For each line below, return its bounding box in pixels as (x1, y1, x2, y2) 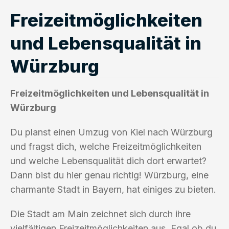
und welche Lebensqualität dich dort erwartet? (10, 155, 207, 166)
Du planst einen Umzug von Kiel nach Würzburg (10, 126, 213, 138)
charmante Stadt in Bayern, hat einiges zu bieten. (10, 184, 216, 195)
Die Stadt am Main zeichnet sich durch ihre (10, 208, 191, 219)
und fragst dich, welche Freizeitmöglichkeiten (10, 141, 201, 152)
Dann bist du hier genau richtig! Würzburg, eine (10, 169, 209, 180)
